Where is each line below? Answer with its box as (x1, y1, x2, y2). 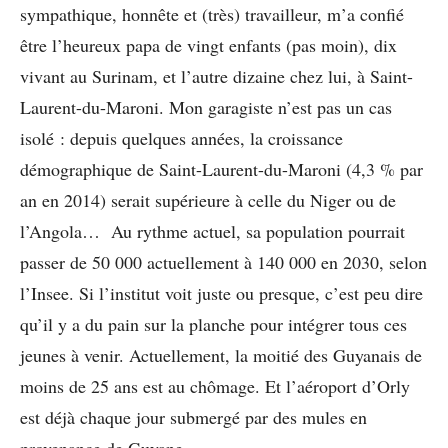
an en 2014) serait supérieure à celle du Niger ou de (20, 187, 396, 212)
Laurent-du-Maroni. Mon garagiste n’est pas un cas (20, 94, 392, 119)
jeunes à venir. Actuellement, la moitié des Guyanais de (20, 342, 422, 367)
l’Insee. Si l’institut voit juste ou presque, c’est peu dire (20, 280, 423, 305)
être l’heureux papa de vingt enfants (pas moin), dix (20, 32, 397, 57)
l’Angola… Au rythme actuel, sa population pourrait (20, 218, 405, 243)
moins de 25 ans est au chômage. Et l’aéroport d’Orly (20, 373, 410, 398)
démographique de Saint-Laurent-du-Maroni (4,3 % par (20, 156, 423, 181)
